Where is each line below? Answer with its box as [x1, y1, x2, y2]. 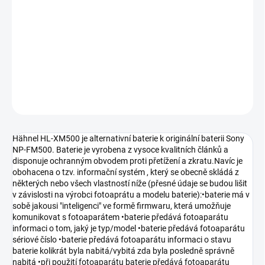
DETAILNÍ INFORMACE [12, 67, 85, 76]
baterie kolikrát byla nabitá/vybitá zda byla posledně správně [12, 246, 234, 256]
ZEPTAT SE [161, 96, 196, 105]
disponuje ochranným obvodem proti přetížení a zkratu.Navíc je [12, 156, 243, 166]
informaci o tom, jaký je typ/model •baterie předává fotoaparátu [12, 224, 245, 234]
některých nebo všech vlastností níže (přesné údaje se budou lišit [12, 179, 247, 189]
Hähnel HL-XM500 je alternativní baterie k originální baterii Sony [12, 134, 244, 144]
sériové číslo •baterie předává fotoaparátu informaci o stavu [12, 235, 231, 245]
